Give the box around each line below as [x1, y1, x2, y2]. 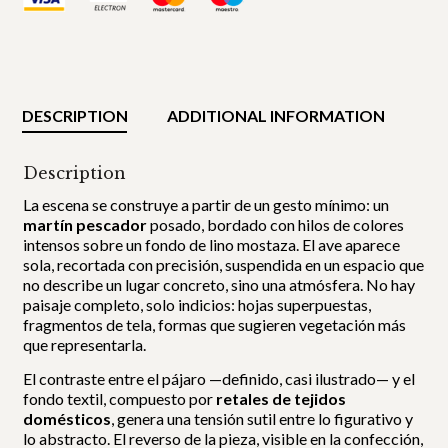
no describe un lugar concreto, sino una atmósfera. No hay [23, 275, 416, 295]
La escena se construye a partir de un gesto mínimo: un [23, 195, 390, 215]
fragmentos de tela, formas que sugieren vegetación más [23, 315, 407, 335]
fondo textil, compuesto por [23, 388, 217, 408]
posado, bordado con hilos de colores [147, 215, 405, 235]
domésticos [23, 408, 112, 428]
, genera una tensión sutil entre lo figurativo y [111, 408, 414, 428]
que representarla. [23, 335, 147, 355]
